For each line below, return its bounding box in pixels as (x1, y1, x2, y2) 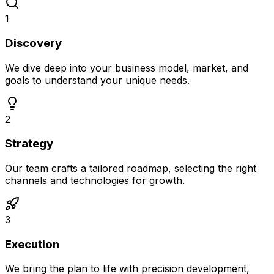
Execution (5, 237, 59, 251)
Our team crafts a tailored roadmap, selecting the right (5, 162, 256, 174)
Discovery (5, 35, 62, 50)
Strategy (5, 136, 53, 151)
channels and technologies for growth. (5, 174, 185, 187)
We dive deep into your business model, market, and (5, 61, 248, 74)
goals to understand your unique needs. (5, 73, 190, 86)
